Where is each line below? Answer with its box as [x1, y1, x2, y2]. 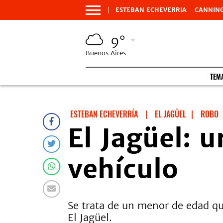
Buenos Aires [86, 49, 126, 57]
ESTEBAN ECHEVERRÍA [70, 108, 138, 120]
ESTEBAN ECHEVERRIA [115, 6, 187, 13]
